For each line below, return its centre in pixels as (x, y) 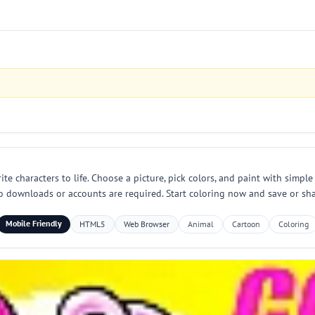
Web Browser (147, 224)
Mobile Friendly (34, 223)
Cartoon (246, 224)
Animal (201, 224)
